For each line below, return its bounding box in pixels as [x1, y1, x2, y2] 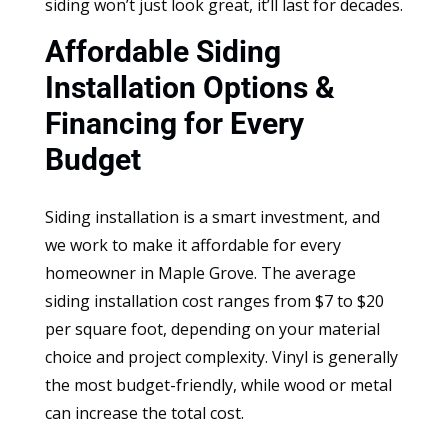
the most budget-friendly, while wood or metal [44, 373, 392, 396]
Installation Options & [44, 69, 335, 105]
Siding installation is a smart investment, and [44, 205, 380, 228]
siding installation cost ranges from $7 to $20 [44, 289, 384, 312]
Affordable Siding [44, 33, 281, 69]
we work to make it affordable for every [44, 233, 341, 256]
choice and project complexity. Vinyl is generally [44, 345, 398, 368]
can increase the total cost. [44, 401, 244, 424]
